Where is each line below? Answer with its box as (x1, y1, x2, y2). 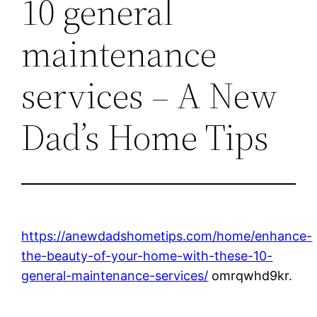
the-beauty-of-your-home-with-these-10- (21, 248, 273, 263)
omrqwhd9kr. (208, 267, 293, 283)
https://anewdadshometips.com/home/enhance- (21, 228, 313, 243)
